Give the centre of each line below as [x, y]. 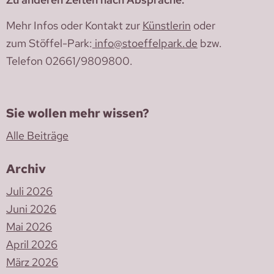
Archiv [26, 169]
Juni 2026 [31, 209]
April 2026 [32, 245]
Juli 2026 [29, 191]
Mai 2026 [29, 227]
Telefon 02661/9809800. [69, 61]
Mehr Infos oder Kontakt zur [74, 25]
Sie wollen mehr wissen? [78, 113]
